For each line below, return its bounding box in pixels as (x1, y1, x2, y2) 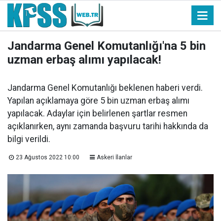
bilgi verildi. (7, 134, 50, 144)
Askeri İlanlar (96, 154, 132, 161)
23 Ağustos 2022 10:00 (15, 154, 79, 161)
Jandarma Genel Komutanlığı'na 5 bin (7, 39, 206, 53)
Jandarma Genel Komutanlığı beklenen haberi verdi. (7, 83, 203, 93)
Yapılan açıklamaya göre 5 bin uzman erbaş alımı (7, 96, 189, 106)
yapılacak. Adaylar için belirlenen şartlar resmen (7, 109, 187, 118)
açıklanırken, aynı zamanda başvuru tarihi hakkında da (7, 121, 208, 131)
